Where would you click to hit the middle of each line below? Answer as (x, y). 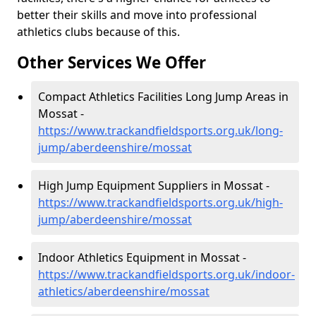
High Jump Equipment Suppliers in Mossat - (154, 186)
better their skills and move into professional (137, 15)
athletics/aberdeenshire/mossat (124, 291)
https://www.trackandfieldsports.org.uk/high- (160, 202)
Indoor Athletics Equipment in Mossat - (142, 257)
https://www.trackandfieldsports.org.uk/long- (160, 130)
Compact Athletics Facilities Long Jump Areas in (163, 97)
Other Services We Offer (111, 62)
